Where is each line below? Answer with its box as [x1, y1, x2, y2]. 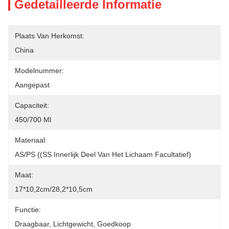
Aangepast [15, 81, 50, 89]
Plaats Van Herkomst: [15, 32, 84, 40]
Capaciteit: [15, 101, 49, 109]
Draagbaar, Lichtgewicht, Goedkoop [15, 220, 131, 228]
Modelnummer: [15, 66, 64, 75]
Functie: [15, 205, 41, 214]
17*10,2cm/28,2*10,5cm [15, 185, 93, 193]
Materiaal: [15, 136, 47, 144]
